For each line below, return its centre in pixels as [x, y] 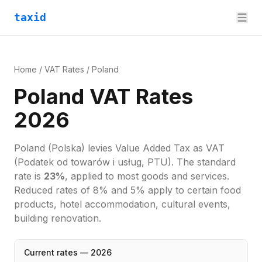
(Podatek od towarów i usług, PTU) [93, 162]
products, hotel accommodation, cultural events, [122, 204]
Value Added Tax [153, 148]
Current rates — [57, 252]
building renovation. [58, 218]
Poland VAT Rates [104, 96]
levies [101, 148]
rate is [27, 176]
